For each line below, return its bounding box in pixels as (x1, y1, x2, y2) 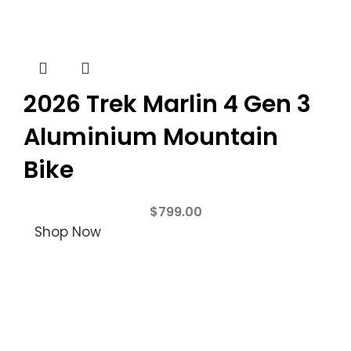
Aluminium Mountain (24, 121, 278, 154)
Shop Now (34, 223, 101, 242)
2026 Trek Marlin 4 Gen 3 (24, 88, 311, 121)
